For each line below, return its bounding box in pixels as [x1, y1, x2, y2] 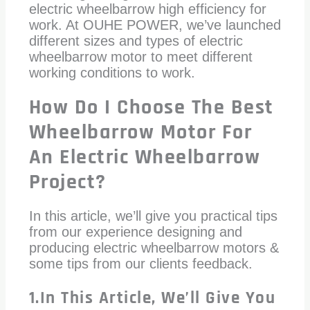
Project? [28, 168, 107, 195]
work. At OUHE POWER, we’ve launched [28, 17, 281, 33]
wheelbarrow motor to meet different [28, 48, 253, 64]
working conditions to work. [28, 64, 195, 80]
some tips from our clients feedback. [28, 255, 253, 271]
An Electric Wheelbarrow [28, 143, 261, 170]
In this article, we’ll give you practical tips [28, 208, 277, 224]
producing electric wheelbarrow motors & [28, 239, 279, 255]
